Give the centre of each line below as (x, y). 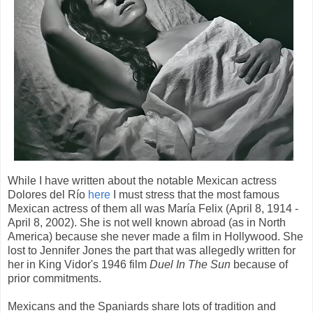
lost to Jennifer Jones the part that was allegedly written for (152, 250)
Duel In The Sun (191, 264)
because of (261, 264)
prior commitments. (54, 278)
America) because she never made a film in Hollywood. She (155, 236)
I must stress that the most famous (195, 194)
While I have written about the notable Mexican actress (142, 180)
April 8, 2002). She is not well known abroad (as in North (147, 222)
